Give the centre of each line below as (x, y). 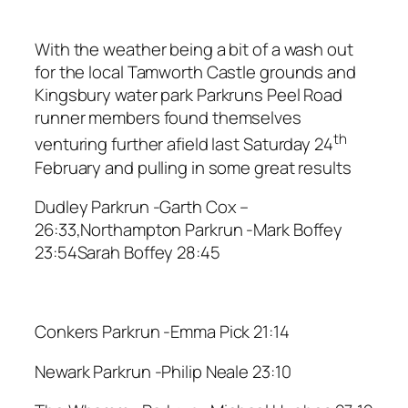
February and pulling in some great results (193, 167)
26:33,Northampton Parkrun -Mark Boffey (189, 230)
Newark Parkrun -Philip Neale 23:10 (163, 371)
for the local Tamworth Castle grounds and (195, 72)
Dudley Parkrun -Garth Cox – (142, 207)
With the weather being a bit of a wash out (194, 50)
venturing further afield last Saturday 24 (184, 144)
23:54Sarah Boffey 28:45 (127, 253)
